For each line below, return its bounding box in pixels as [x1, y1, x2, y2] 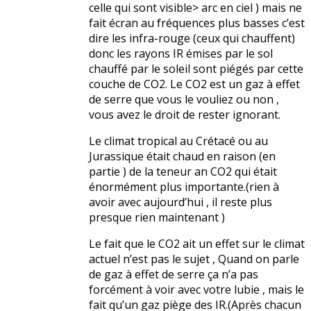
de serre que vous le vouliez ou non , [89, 92, 279, 108]
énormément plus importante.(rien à [89, 179, 279, 195]
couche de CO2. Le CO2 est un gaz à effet [89, 76, 300, 92]
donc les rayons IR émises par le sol [89, 46, 273, 62]
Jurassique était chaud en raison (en [89, 149, 276, 165]
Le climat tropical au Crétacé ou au [89, 133, 268, 149]
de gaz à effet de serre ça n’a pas [89, 267, 258, 283]
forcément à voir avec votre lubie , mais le [89, 282, 304, 298]
